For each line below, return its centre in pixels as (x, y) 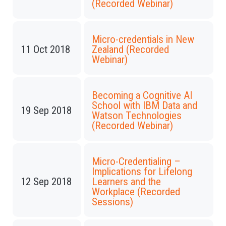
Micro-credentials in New (143, 39)
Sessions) (112, 202)
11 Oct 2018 (45, 49)
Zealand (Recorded (130, 49)
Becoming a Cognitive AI (142, 95)
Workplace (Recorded (136, 192)
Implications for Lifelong (142, 172)
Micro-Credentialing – (136, 161)
